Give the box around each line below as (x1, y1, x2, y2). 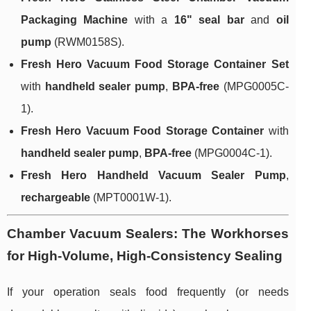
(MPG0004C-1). (192, 147, 272, 160)
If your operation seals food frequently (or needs (7, 286, 289, 299)
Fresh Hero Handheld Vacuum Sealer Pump (21, 169, 286, 182)
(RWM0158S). (51, 36, 124, 49)
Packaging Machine (21, 14, 128, 26)
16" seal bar (174, 14, 244, 26)
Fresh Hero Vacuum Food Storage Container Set (21, 58, 289, 71)
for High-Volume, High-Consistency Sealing (7, 249, 283, 264)
